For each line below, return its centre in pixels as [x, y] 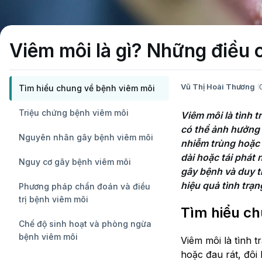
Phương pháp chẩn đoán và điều [85, 186]
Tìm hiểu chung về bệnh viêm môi [87, 88]
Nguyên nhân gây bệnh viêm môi [86, 137]
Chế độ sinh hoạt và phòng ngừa [85, 223]
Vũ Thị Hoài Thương [218, 87]
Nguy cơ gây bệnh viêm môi [75, 161]
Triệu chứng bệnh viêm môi [74, 112]
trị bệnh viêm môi [54, 199]
